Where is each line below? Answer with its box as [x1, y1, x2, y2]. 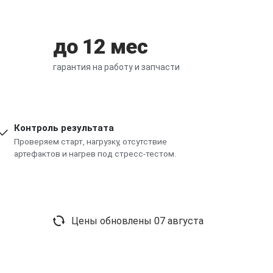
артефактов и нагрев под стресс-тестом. [14, 148, 177, 158]
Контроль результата [14, 122, 115, 133]
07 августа [154, 215, 204, 227]
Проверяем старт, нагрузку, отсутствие [14, 136, 168, 146]
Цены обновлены [71, 215, 154, 227]
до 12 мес [53, 34, 147, 58]
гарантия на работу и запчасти [53, 62, 180, 72]
